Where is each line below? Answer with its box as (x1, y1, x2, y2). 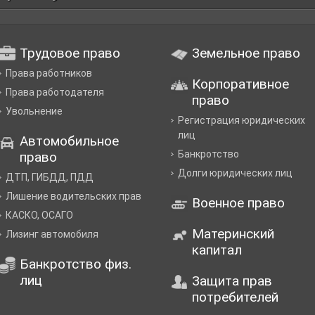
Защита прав (191, 273, 272, 289)
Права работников (6, 67, 93, 79)
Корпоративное (191, 76, 289, 92)
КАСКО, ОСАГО (6, 210, 74, 221)
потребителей (191, 289, 278, 305)
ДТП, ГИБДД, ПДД (6, 172, 94, 183)
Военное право (191, 195, 285, 211)
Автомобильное (20, 133, 120, 149)
